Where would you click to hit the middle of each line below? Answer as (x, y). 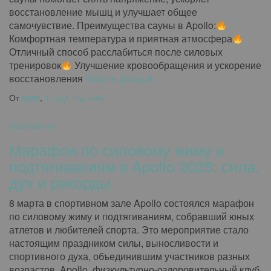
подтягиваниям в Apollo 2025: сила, (134, 166)
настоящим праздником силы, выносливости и (114, 243)
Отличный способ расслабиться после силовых (116, 52)
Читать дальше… (123, 78)
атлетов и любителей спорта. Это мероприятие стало (129, 230)
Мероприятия (33, 126)
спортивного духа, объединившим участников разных (129, 256)
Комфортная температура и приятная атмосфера (121, 38)
